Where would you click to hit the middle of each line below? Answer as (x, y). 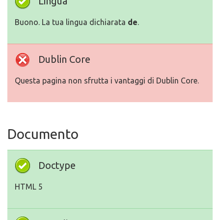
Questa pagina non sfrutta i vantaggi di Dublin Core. (107, 81)
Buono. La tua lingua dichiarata (71, 22)
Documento (43, 134)
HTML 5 (29, 187)
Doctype (57, 165)
